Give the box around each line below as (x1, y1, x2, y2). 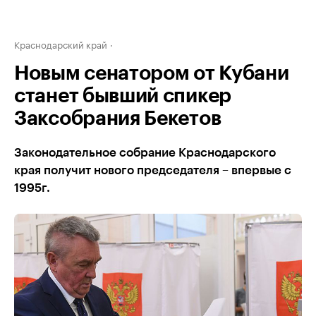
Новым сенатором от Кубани (14, 63, 289, 83)
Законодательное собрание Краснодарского (14, 147, 276, 159)
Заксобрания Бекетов (14, 109, 221, 128)
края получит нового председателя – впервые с (14, 164, 291, 176)
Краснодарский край (14, 37, 107, 51)
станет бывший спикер (14, 86, 231, 106)
